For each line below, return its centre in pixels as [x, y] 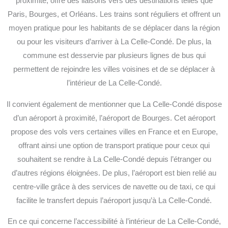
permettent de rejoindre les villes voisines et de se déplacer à [114, 69]
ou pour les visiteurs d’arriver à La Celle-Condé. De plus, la [114, 42]
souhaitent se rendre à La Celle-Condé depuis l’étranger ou [114, 159]
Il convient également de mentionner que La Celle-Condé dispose [114, 104]
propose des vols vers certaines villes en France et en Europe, [114, 132]
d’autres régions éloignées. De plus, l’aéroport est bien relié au [114, 173]
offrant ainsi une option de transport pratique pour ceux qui [114, 145]
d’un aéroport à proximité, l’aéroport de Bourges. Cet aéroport [114, 118]
